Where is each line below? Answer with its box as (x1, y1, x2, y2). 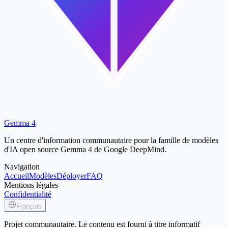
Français (16, 203, 42, 211)
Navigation (4, 162, 40, 172)
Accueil (4, 172, 29, 181)
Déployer (56, 172, 87, 181)
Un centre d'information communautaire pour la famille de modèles (4, 136, 218, 145)
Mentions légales (4, 181, 58, 190)
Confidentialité (4, 190, 51, 199)
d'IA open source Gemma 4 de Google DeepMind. (4, 145, 166, 154)
